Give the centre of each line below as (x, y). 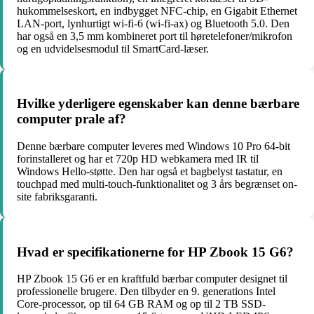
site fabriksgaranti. (57, 196)
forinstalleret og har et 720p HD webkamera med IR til (138, 158)
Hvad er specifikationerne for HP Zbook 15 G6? (155, 252)
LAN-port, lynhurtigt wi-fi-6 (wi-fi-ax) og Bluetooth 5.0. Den (153, 23)
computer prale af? (71, 119)
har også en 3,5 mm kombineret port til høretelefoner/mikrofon (155, 36)
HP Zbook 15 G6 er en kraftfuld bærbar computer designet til (152, 279)
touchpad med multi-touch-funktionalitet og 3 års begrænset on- (157, 184)
